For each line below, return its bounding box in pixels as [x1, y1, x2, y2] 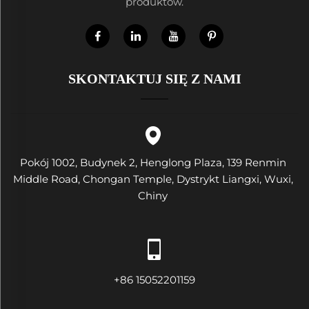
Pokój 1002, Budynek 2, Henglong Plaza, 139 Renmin [19, 156, 286, 169]
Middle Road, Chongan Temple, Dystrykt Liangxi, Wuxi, [12, 172, 293, 186]
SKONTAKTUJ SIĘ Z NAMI [68, 71, 241, 86]
